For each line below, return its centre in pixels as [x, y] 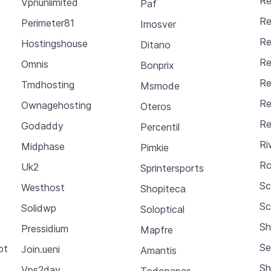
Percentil [160, 127]
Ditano [155, 44]
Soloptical [162, 209]
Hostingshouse [54, 44]
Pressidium [44, 229]
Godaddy [42, 126]
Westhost [43, 188]
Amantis [158, 250]
